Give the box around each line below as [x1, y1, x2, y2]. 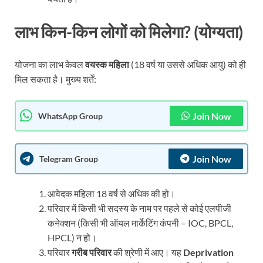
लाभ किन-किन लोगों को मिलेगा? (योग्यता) [15, 21, 243, 42]
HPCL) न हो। [48, 231, 97, 243]
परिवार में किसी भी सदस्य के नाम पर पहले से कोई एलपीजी [48, 202, 231, 214]
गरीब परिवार [72, 246, 112, 258]
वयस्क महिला [85, 58, 129, 70]
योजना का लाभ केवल [15, 58, 85, 70]
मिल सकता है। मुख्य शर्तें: [15, 73, 96, 85]
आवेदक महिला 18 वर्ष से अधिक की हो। [48, 187, 176, 199]
